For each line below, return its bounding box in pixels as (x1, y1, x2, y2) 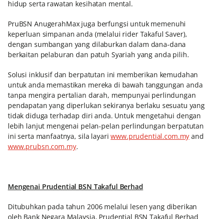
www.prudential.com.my (110, 131, 190, 141)
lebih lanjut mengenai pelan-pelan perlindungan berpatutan (8, 121, 204, 131)
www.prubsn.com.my (8, 142, 76, 151)
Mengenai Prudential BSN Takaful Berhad (8, 182, 143, 191)
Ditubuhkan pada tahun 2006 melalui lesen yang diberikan (8, 202, 197, 211)
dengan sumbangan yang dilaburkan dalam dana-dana (8, 40, 186, 49)
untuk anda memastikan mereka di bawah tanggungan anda (8, 80, 203, 89)
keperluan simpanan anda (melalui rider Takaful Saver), (8, 29, 187, 39)
